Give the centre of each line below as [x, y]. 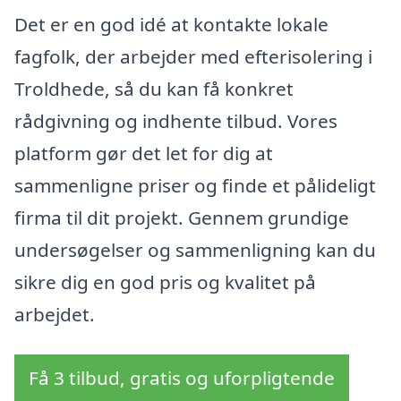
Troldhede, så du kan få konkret [154, 88]
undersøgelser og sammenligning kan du [195, 249]
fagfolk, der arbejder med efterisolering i [193, 56]
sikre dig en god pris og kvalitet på [165, 282]
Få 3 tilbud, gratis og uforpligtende [182, 378]
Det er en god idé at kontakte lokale [171, 24]
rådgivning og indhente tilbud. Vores [176, 120]
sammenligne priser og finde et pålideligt [195, 185]
